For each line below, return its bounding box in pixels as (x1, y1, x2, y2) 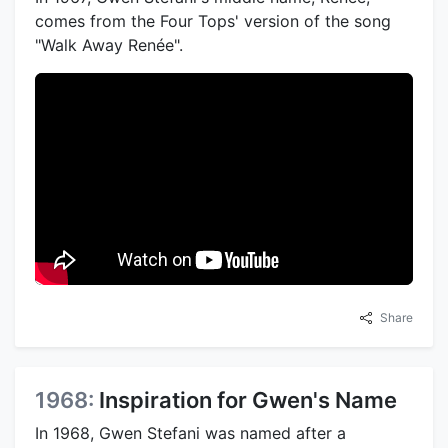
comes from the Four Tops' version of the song (35, 10, 391, 31)
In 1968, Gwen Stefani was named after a (35, 423, 346, 444)
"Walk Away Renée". (35, 34, 183, 55)
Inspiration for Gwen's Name (99, 387, 397, 414)
